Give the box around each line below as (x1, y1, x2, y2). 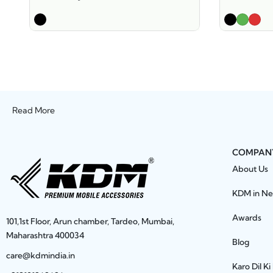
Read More (12, 105, 55, 116)
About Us (232, 164, 268, 174)
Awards (232, 213, 261, 223)
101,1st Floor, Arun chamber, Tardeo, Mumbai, (6, 216, 174, 227)
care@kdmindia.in (6, 250, 75, 261)
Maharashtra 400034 (6, 230, 84, 241)
